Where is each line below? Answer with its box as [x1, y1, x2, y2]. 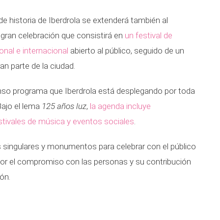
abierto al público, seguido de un [68, 46, 184, 55]
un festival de [125, 30, 172, 40]
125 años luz [42, 101, 86, 111]
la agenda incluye [90, 101, 151, 111]
